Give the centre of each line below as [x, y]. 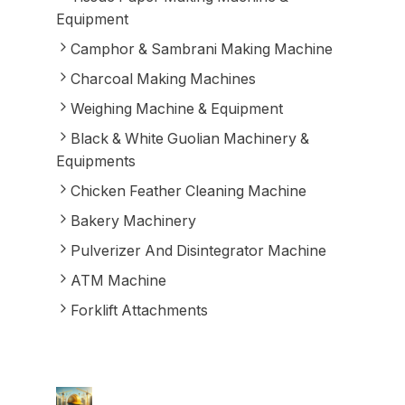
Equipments [95, 161]
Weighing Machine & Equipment [176, 108]
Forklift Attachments [139, 310]
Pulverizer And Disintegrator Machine [198, 250]
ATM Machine [118, 280]
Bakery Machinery [133, 221]
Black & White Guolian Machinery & [189, 138]
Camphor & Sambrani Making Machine [201, 49]
